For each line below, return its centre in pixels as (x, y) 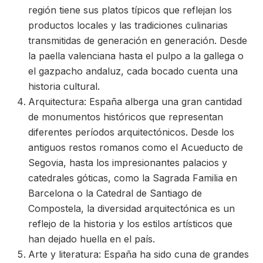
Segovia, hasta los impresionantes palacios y (128, 163)
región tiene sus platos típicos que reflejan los (130, 10)
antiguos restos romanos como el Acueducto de (136, 147)
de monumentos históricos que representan (126, 117)
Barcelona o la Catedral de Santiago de (115, 193)
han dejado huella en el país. (92, 239)
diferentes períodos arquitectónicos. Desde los (131, 132)
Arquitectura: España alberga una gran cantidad (135, 102)
